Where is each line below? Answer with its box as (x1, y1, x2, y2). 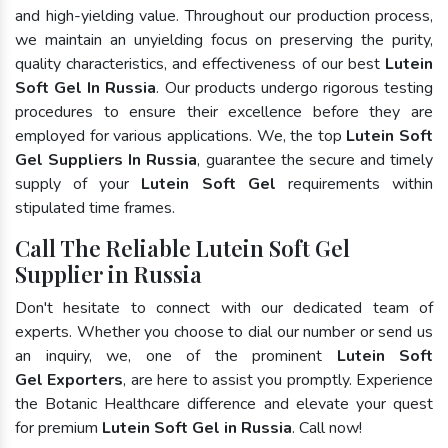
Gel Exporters (15, 368, 124, 391)
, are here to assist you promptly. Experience (123, 368, 433, 391)
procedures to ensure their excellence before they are (15, 100, 433, 123)
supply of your (15, 172, 142, 195)
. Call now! (292, 416, 362, 439)
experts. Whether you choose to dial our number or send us (15, 320, 433, 343)
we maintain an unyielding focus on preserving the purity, (15, 28, 433, 51)
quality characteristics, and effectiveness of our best (15, 52, 385, 75)
